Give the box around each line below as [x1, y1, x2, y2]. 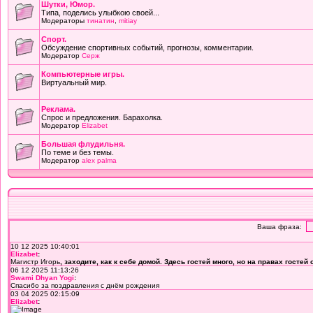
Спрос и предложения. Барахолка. [41, 113, 163, 122]
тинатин [87, 17, 115, 24]
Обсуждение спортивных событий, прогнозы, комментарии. [41, 43, 254, 52]
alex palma [82, 156, 117, 164]
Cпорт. [41, 35, 66, 43]
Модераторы [41, 17, 87, 24]
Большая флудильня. [41, 140, 125, 148]
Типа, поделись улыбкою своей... [41, 8, 159, 17]
